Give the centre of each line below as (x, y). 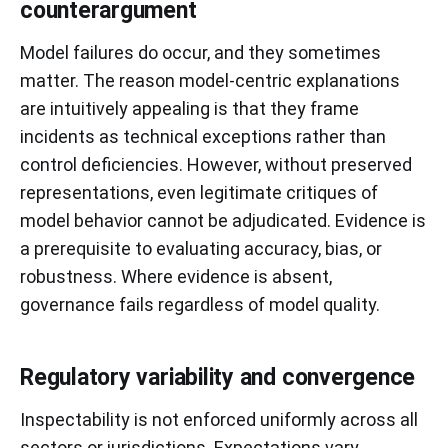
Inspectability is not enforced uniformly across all (219, 419)
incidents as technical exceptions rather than (203, 136)
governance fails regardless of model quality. (200, 304)
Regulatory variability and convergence (218, 377)
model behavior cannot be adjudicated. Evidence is (223, 220)
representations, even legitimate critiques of (199, 192)
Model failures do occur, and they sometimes (200, 52)
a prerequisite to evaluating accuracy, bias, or (201, 248)
